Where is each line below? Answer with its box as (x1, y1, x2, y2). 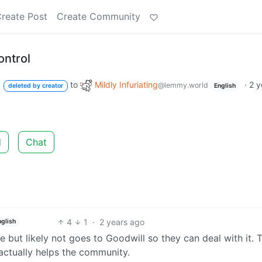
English (214, 82, 236, 89)
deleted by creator (8, 82, 63, 89)
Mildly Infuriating (94, 80, 158, 89)
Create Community (57, 11, 140, 22)
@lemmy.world (157, 81, 208, 89)
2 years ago (99, 216, 145, 227)
